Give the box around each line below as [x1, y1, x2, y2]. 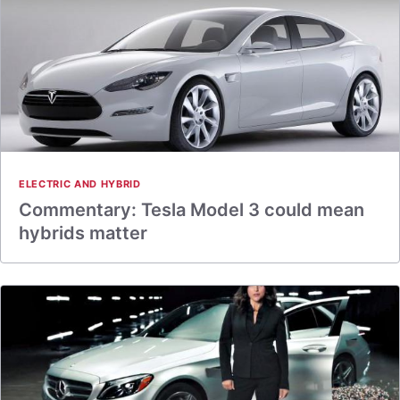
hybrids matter [19, 222, 147, 244]
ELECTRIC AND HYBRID [19, 178, 141, 190]
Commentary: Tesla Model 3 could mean [19, 199, 364, 221]
